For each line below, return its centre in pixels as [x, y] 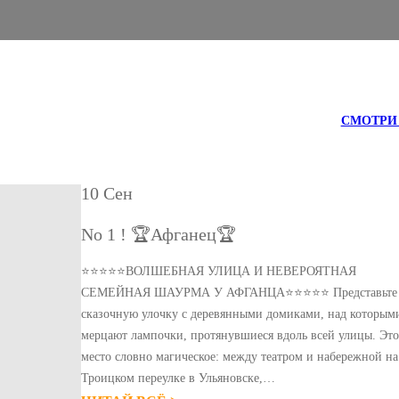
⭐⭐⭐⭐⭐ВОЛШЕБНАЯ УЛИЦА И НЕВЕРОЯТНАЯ [219, 272]
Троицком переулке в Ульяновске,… [179, 379]
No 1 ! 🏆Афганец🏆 [159, 235]
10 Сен [107, 193]
